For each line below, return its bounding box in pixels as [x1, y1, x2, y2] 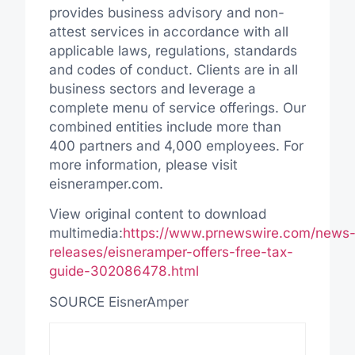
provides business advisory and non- [48, 5, 284, 21]
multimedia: [48, 225, 123, 242]
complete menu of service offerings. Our [48, 100, 306, 116]
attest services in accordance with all [48, 24, 288, 40]
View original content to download [48, 206, 266, 223]
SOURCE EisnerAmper [48, 293, 189, 310]
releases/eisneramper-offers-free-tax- [48, 244, 293, 261]
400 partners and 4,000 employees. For [48, 138, 303, 155]
